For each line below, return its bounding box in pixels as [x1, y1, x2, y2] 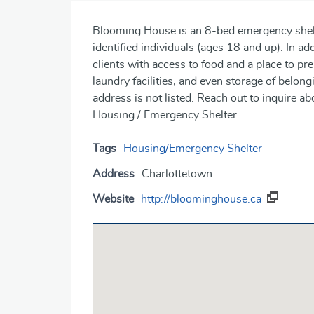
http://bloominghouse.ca [141, 193, 261, 205]
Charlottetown [142, 168, 212, 179]
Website [93, 193, 134, 205]
